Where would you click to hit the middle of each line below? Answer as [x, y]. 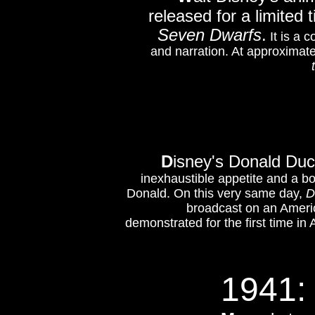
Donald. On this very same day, [216, 193]
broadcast [216, 208]
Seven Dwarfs [210, 35]
